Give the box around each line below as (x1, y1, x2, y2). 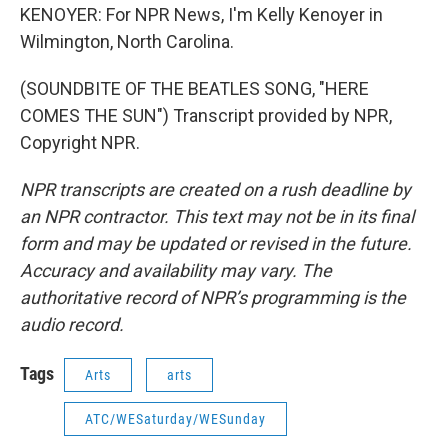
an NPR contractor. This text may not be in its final (20, 206, 414, 227)
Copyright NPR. (20, 132, 140, 153)
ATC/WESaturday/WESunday (85, 411, 266, 427)
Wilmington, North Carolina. (20, 31, 234, 52)
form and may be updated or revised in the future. (20, 233, 412, 254)
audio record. (20, 314, 124, 335)
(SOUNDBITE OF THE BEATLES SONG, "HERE (20, 78, 369, 99)
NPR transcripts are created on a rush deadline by (20, 179, 411, 200)
